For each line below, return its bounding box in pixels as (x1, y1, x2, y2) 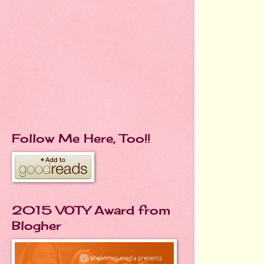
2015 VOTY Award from (12, 203, 170, 217)
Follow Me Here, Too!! (12, 131, 150, 146)
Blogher (12, 218, 61, 233)
